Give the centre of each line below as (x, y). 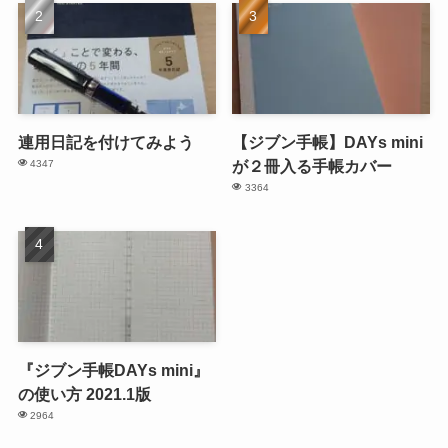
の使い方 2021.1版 (84, 394)
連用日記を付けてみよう (105, 142)
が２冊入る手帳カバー (312, 166)
